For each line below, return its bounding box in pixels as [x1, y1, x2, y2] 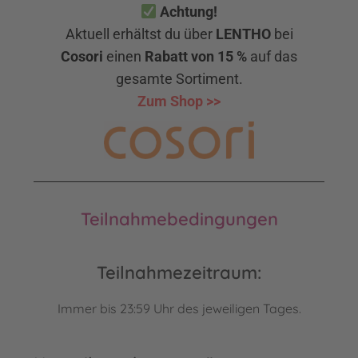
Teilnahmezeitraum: [97, 261, 261, 284]
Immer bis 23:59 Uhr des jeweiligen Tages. [57, 300, 301, 317]
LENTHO [215, 26, 271, 43]
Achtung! [157, 3, 218, 21]
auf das [250, 48, 297, 66]
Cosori [61, 48, 103, 66]
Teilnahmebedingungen [80, 208, 278, 231]
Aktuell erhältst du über [65, 26, 216, 43]
